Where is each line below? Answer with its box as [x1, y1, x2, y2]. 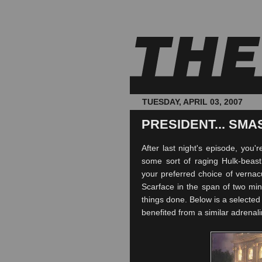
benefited [142, 208, 176, 217]
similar [205, 208, 229, 217]
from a [176, 208, 205, 217]
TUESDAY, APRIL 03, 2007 [142, 97, 243, 106]
